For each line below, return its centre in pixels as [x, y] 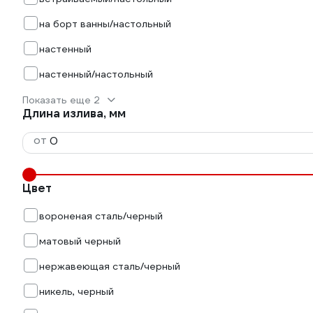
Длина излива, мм [74, 114]
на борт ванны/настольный [105, 24]
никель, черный [77, 291]
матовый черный [80, 241]
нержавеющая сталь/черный [110, 266]
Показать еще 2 [61, 100]
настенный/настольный [96, 74]
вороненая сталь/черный [101, 216]
